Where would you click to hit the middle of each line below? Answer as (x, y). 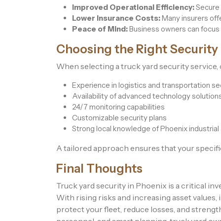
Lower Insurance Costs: (116, 18)
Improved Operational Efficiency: (133, 7)
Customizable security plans (119, 118)
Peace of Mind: (100, 29)
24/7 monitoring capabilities (118, 107)
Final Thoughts (99, 169)
